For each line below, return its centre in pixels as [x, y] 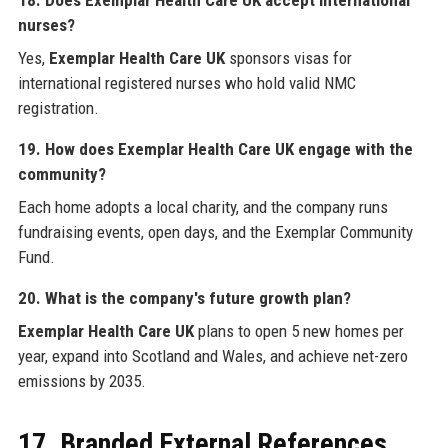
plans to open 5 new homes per [298, 330]
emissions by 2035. [81, 380]
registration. [58, 107]
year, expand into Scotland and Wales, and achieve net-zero [212, 355]
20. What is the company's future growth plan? [184, 297]
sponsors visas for [288, 57]
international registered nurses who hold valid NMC [186, 82]
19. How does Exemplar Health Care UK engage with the [215, 148]
